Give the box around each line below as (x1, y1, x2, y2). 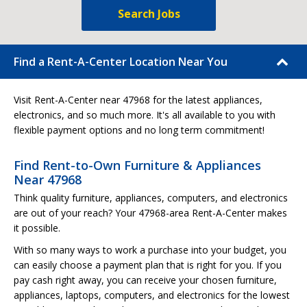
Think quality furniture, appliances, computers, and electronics (14, 191, 288, 204)
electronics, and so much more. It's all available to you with (14, 108, 275, 121)
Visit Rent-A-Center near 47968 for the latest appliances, (14, 93, 262, 106)
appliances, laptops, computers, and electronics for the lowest (14, 288, 290, 302)
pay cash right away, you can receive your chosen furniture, (14, 273, 277, 286)
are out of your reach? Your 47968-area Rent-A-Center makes (14, 206, 287, 219)
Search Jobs (117, 6, 180, 21)
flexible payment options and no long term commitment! (14, 123, 265, 136)
